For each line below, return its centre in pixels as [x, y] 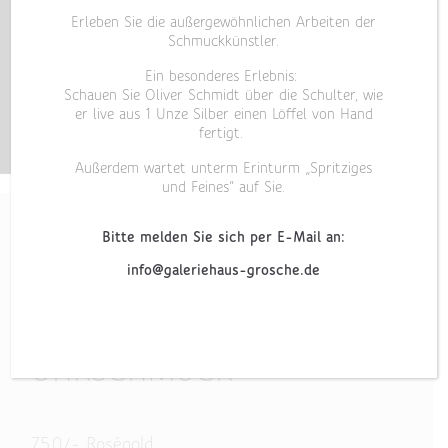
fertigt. [224, 134]
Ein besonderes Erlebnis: [224, 77]
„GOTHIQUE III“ [130, 312]
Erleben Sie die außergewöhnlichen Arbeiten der [224, 23]
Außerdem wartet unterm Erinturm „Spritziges [224, 169]
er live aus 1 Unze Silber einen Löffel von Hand [224, 115]
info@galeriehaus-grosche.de [224, 271]
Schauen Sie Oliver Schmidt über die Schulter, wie [224, 96]
